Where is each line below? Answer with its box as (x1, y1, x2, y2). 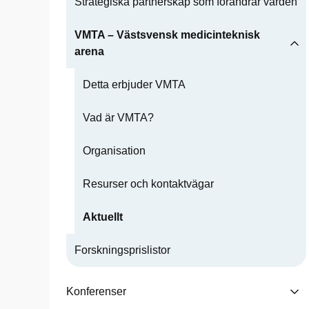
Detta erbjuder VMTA (83, 79, 186, 90)
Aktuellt (83, 211, 123, 223)
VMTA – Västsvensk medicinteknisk (74, 29, 260, 41)
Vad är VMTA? (83, 112, 154, 123)
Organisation (83, 145, 146, 157)
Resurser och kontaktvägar (83, 178, 214, 190)
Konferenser (66, 286, 126, 297)
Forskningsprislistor (74, 244, 170, 256)
